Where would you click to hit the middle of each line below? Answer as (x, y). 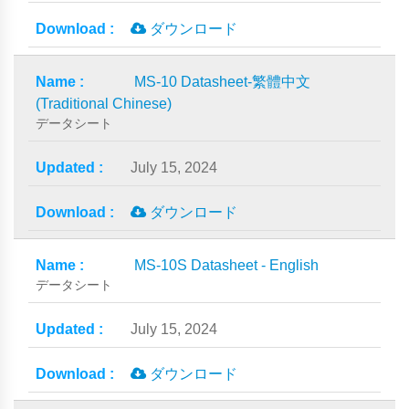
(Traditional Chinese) (104, 103)
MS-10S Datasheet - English (226, 265)
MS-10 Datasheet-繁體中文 (222, 81)
